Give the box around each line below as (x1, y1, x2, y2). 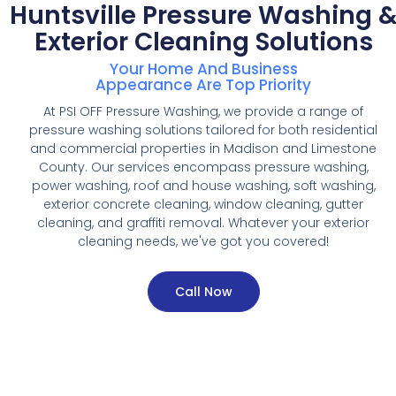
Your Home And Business (109, 57, 298, 80)
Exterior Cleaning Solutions (34, 24, 373, 59)
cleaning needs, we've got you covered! (78, 232, 329, 250)
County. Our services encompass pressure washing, (38, 157, 369, 176)
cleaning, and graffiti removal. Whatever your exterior (37, 213, 369, 232)
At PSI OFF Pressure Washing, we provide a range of (43, 102, 363, 120)
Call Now (174, 282, 232, 301)
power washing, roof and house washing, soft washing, (31, 176, 376, 194)
